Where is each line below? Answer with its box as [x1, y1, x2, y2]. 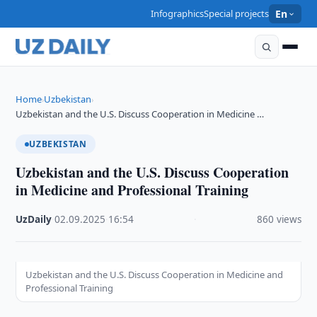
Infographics [151, 7, 204, 20]
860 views [256, 213, 301, 226]
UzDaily [16, 213, 52, 226]
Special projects [204, 7, 270, 20]
